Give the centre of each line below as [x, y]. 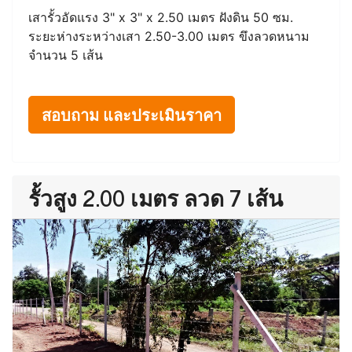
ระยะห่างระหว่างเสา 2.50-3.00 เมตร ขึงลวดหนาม [169, 36]
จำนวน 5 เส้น [66, 55]
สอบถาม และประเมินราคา [132, 114]
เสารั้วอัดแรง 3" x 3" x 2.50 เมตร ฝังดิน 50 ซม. [161, 17]
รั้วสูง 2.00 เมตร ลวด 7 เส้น [156, 197]
